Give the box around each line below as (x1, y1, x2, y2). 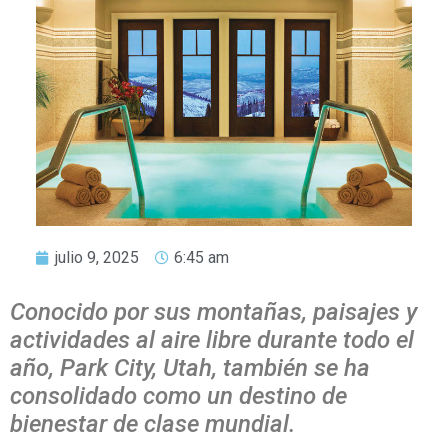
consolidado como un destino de (10, 382, 347, 411)
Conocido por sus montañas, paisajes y (10, 298, 417, 327)
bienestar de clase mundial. (10, 410, 295, 439)
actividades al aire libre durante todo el (10, 326, 414, 355)
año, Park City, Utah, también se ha (10, 354, 370, 383)
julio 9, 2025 (55, 248, 139, 268)
